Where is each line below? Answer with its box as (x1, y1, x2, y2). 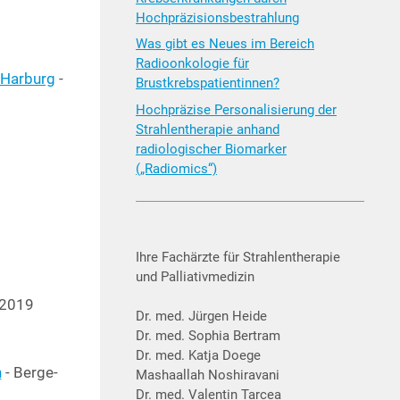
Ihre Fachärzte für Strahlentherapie (136, 248, 340, 265)
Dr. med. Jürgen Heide (136, 307, 267, 324)
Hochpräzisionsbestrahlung (136, 9, 299, 26)
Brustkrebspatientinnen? (136, 75, 279, 92)
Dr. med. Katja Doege (136, 346, 261, 363)
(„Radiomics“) (136, 160, 217, 177)
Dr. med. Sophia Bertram (136, 327, 280, 344)
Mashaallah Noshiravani (136, 366, 279, 383)
